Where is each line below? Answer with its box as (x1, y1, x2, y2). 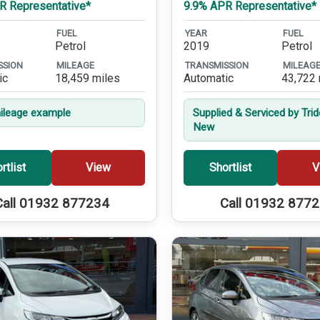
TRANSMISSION (185, 59, 249, 71)
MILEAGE (56, 59, 95, 71)
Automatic (184, 71, 234, 85)
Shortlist (209, 161, 252, 175)
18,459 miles (55, 71, 121, 85)
